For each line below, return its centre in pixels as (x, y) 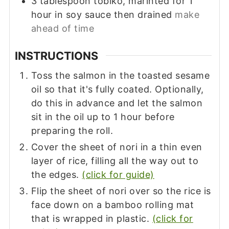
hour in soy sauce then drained (101, 15)
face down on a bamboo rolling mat (112, 204)
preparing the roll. (72, 130)
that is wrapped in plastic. (91, 218)
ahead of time (63, 29)
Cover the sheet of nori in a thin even (117, 147)
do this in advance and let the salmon (117, 103)
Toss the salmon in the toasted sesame (120, 75)
